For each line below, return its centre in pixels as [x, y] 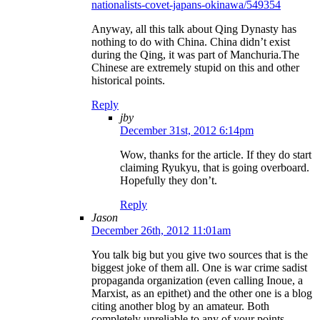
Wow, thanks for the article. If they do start [216, 155]
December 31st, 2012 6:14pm [187, 131]
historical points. [128, 81]
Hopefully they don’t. [169, 181]
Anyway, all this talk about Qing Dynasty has [194, 29]
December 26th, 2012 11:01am [161, 231]
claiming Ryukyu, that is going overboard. [215, 168]
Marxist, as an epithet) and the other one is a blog [202, 294]
